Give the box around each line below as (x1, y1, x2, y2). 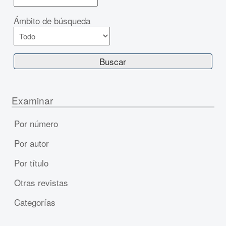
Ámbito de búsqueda (14, 14, 91, 27)
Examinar (11, 93, 53, 107)
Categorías (14, 195, 55, 208)
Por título (14, 156, 48, 169)
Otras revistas (14, 176, 68, 189)
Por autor (14, 136, 49, 149)
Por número (14, 117, 58, 130)
